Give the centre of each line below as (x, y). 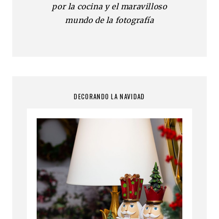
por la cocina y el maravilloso (109, 6)
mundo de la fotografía (109, 20)
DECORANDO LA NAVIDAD (109, 96)
